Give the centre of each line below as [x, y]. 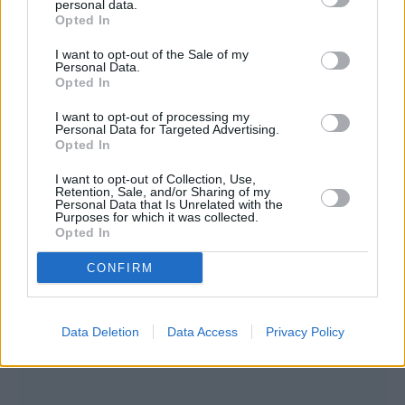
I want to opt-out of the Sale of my [152, 54]
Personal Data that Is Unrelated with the [169, 204]
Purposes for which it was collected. [157, 217]
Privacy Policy [305, 332]
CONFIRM [120, 268]
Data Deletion [100, 332]
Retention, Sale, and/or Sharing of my [163, 192]
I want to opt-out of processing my [152, 117]
